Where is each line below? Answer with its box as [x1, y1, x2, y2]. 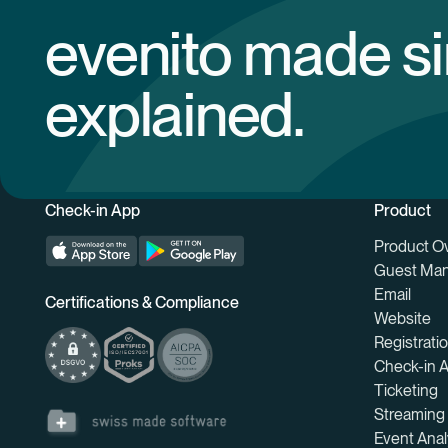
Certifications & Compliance [45, 293, 240, 313]
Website [373, 309, 431, 329]
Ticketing [373, 381, 438, 401]
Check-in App [45, 201, 141, 221]
